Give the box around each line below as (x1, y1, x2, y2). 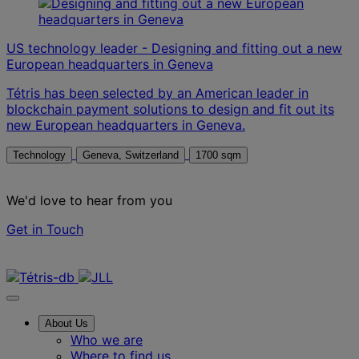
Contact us (6, 252, 73, 269)
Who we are (71, 331, 143, 348)
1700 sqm (196, 148, 241, 161)
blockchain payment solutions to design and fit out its (6, 100, 334, 117)
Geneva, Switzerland (125, 148, 179, 161)
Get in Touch (6, 220, 83, 237)
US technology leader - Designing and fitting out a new (6, 39, 342, 56)
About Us (45, 317, 88, 329)
